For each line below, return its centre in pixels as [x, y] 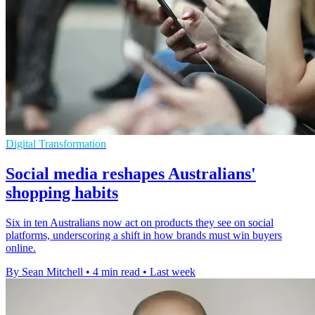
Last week [173, 271]
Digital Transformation [56, 144]
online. [21, 247]
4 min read [116, 271]
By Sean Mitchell [44, 271]
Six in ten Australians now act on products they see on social [140, 222]
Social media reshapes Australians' [131, 174]
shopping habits [62, 193]
